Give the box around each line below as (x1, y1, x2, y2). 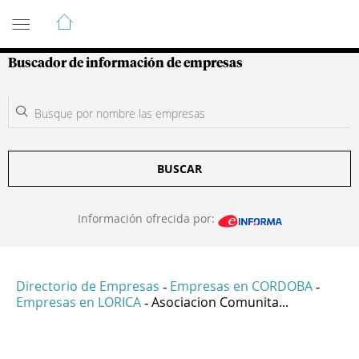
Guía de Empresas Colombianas (8, 6, 296, 25)
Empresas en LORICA (16, 293, 141, 312)
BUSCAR (157, 161, 202, 176)
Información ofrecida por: (77, 211, 218, 226)
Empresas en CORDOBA (170, 277, 313, 296)
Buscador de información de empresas (8, 57, 243, 70)
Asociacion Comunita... (151, 293, 288, 312)
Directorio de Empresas (16, 277, 159, 296)
